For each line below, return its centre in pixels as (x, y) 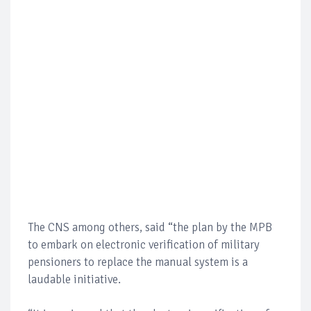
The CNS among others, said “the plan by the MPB (150, 227)
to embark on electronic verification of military (144, 244)
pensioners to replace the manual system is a (138, 262)
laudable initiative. (74, 279)
